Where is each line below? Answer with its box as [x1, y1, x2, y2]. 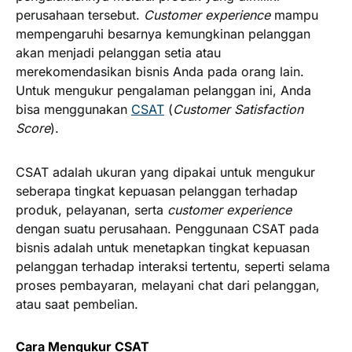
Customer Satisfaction [173, 101, 303, 117]
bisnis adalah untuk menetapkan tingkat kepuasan [16, 239, 310, 255]
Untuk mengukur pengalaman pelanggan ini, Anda [16, 82, 311, 98]
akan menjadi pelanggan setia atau [16, 44, 221, 60]
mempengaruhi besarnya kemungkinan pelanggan [16, 25, 310, 42]
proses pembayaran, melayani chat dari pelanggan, [16, 277, 320, 293]
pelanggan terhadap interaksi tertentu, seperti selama [16, 258, 330, 274]
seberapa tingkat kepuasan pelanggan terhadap [16, 182, 298, 199]
